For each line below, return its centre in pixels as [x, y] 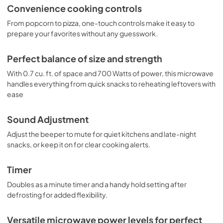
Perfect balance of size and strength [85, 58]
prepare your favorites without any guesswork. [82, 33]
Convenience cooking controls [74, 8]
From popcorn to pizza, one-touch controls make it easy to [101, 23]
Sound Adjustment [48, 119]
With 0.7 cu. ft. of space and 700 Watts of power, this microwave [110, 73]
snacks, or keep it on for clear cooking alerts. [79, 144]
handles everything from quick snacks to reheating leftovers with [111, 83]
